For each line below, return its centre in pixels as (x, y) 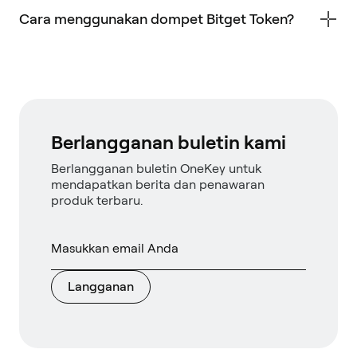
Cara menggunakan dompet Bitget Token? (157, 18)
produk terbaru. (97, 200)
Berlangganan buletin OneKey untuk (156, 168)
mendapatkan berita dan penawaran (158, 184)
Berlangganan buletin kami (169, 142)
